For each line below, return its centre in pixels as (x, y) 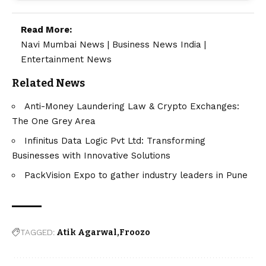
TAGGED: (37, 232)
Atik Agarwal (87, 233)
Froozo (135, 233)
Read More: (46, 29)
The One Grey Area (54, 121)
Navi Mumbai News (63, 44)
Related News (48, 83)
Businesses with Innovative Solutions (91, 156)
